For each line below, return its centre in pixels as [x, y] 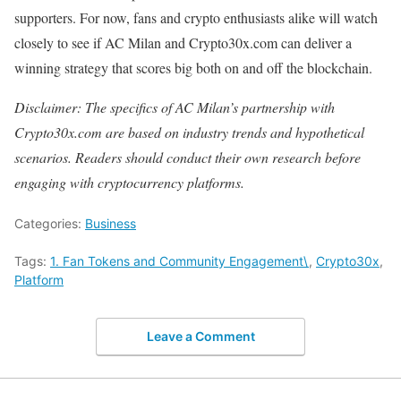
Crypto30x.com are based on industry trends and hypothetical [189, 132]
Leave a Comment [200, 336]
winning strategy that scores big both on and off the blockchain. [193, 68]
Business [111, 224]
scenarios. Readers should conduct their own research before [188, 158]
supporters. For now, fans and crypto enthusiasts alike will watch [196, 18]
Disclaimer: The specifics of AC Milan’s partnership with [175, 107]
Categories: [50, 224]
